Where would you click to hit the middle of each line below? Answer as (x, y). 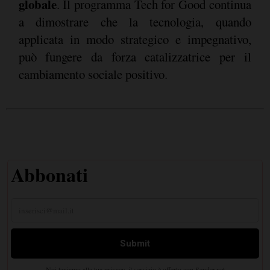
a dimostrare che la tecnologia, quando (135, 22)
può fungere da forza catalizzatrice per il (135, 57)
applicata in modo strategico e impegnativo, (135, 39)
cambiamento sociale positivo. (93, 74)
